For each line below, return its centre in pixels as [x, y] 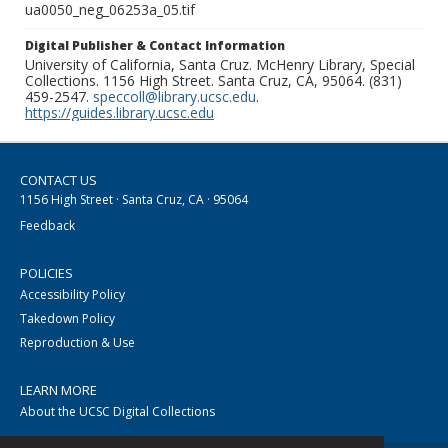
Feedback [47, 226]
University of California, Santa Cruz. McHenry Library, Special [220, 65]
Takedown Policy [67, 319]
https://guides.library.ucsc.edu [119, 113]
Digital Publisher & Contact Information [155, 46]
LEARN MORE [58, 390]
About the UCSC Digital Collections [117, 412]
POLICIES [46, 273]
